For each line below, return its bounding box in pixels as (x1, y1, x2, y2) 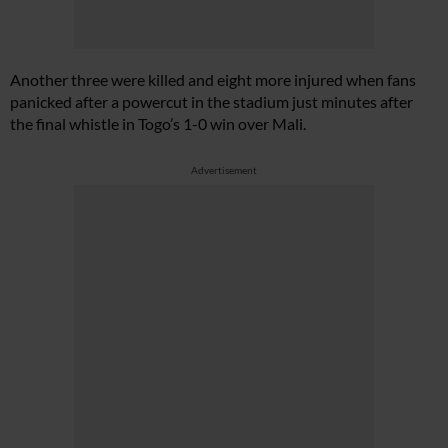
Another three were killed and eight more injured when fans (10, 70, 416, 89)
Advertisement (191, 164, 257, 176)
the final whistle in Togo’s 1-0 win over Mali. (10, 114, 306, 133)
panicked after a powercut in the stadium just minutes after (10, 92, 413, 111)
